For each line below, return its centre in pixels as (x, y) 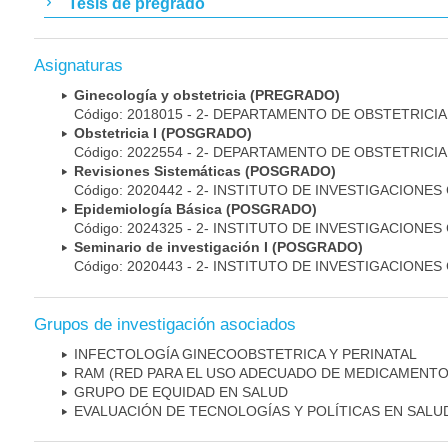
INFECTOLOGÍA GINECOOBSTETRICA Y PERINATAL (245, 353)
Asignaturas (78, 66)
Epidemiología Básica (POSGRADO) (195, 209)
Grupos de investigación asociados (165, 324)
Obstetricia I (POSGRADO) (163, 133)
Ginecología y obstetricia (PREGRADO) (207, 95)
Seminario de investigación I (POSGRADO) (218, 247)
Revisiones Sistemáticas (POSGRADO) (205, 171)
